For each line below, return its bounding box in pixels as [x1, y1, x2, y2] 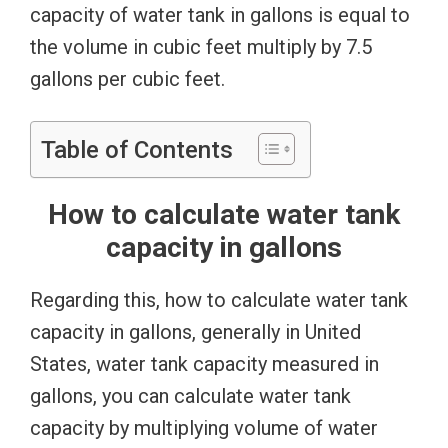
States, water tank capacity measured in [30, 351, 379, 376]
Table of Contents [41, 135, 233, 164]
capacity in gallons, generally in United [30, 319, 361, 344]
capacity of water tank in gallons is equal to [30, 2, 410, 27]
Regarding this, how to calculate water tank [30, 287, 408, 312]
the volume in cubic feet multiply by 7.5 [30, 34, 372, 59]
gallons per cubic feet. [30, 66, 225, 91]
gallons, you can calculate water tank [30, 383, 351, 408]
